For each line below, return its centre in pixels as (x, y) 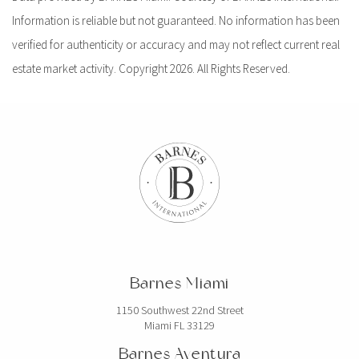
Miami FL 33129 (179, 325)
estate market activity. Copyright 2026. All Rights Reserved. (151, 69)
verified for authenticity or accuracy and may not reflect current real (176, 45)
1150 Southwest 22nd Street (179, 310)
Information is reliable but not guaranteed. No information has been (176, 21)
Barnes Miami (179, 283)
